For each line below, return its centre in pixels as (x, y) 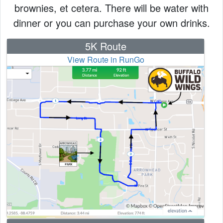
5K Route (106, 46)
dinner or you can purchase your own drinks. (111, 22)
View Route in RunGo (106, 59)
